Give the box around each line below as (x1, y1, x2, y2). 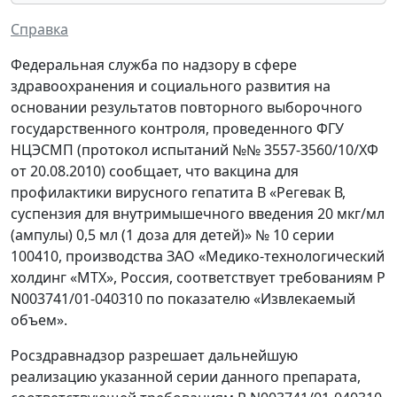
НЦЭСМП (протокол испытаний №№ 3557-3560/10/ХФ (11, 140, 378, 160)
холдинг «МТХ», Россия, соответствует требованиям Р (11, 268, 385, 288)
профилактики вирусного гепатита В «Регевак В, (11, 183, 346, 203)
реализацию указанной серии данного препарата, (11, 367, 361, 387)
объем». (11, 310, 67, 331)
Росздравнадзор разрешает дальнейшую (11, 346, 298, 366)
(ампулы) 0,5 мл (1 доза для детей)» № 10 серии (11, 225, 334, 245)
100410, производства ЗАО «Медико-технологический (11, 246, 385, 267)
